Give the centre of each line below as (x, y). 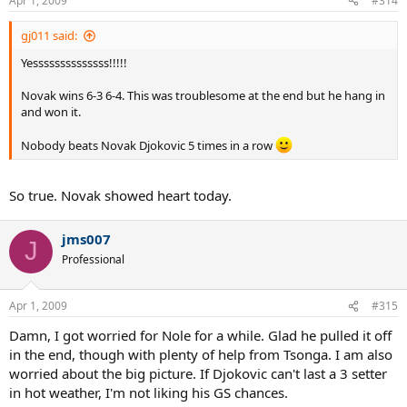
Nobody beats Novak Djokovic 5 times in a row (148, 146)
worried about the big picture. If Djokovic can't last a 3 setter (198, 374)
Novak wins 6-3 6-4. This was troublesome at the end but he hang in (203, 95)
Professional (93, 259)
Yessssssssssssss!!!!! (74, 62)
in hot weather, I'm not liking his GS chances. (149, 393)
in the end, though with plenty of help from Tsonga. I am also (201, 355)
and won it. (51, 111)
